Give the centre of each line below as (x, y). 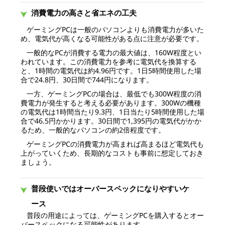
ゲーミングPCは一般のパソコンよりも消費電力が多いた (115, 29)
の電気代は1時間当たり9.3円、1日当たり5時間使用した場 (112, 111)
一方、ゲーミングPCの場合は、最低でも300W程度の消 (114, 93)
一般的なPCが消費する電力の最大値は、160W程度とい (114, 52)
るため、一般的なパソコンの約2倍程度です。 (93, 130)
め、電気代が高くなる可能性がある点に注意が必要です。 (112, 38)
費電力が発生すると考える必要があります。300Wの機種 (110, 102)
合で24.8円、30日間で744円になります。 (87, 79)
